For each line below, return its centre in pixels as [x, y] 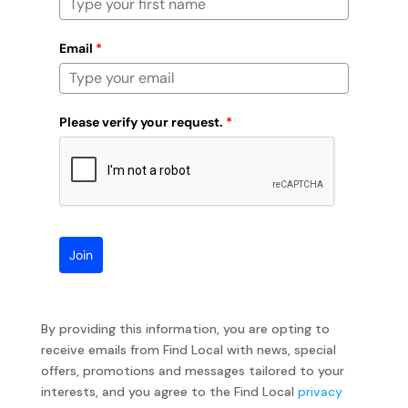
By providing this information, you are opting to [185, 328]
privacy [320, 391]
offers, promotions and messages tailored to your [192, 370]
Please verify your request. [141, 122]
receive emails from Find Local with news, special [188, 349]
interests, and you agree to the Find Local [169, 391]
